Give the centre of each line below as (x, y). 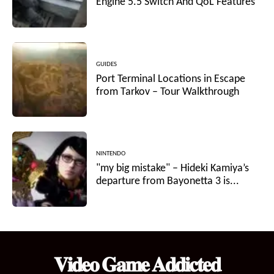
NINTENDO (111, 154)
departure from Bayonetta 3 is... (168, 181)
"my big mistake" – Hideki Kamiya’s (173, 168)
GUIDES (107, 64)
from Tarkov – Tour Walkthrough (168, 92)
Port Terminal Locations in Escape (171, 79)
